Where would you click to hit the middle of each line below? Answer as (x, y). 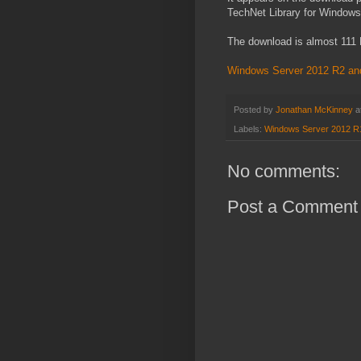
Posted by (255, 110)
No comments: (284, 172)
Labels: (249, 129)
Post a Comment (293, 207)
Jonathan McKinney (314, 110)
